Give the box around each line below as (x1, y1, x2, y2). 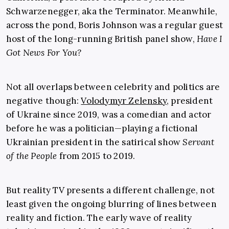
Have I (197, 33, 223, 45)
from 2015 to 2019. (57, 150, 135, 162)
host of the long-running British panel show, (6, 33, 197, 45)
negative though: (6, 95, 81, 107)
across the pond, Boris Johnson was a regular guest (6, 19, 223, 31)
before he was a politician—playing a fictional (6, 123, 198, 134)
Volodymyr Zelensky (81, 95, 167, 107)
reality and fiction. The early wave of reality (6, 212, 192, 224)
